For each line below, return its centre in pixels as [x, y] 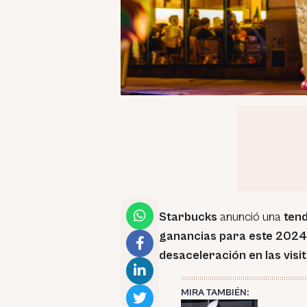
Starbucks [188, 217]
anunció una [250, 217]
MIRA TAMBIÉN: [215, 293]
